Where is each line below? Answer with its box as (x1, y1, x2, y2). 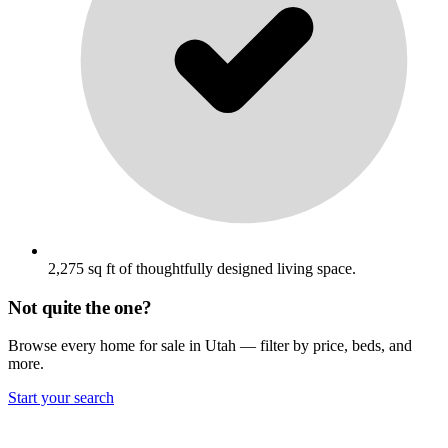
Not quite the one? (8, 296, 152, 318)
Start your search (8, 389, 114, 407)
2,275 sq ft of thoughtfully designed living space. (48, 259, 356, 277)
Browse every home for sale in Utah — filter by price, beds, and (8, 337, 412, 355)
